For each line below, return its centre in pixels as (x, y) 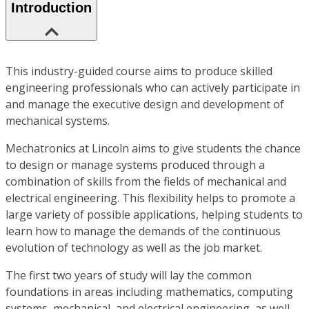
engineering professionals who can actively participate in (153, 88)
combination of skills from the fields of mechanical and (146, 182)
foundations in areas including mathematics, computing (149, 292)
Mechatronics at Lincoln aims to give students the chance (153, 149)
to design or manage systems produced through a (135, 165)
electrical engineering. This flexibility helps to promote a (150, 198)
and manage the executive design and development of (145, 104)
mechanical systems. (58, 121)
